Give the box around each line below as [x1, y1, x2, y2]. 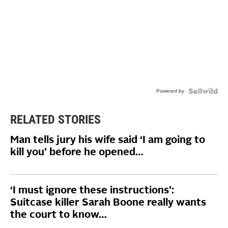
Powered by [156, 88, 184, 94]
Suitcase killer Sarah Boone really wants [10, 197, 206, 208]
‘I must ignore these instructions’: [10, 185, 174, 196]
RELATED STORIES [10, 112, 101, 127]
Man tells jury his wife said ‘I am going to [10, 135, 205, 146]
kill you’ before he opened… [10, 147, 144, 158]
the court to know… [10, 210, 107, 220]
